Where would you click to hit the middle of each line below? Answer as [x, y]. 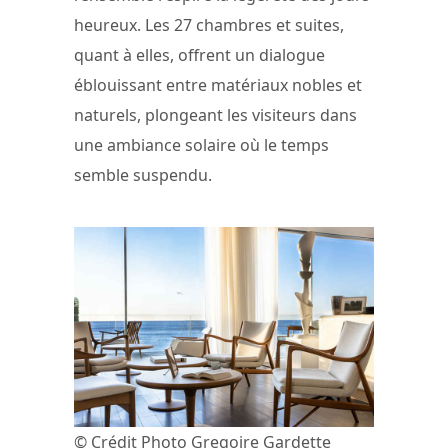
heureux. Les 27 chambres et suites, [209, 25]
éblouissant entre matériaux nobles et [218, 85]
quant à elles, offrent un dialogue [199, 55]
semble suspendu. [143, 175]
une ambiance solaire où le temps [201, 145]
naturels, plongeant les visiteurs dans [215, 115]
